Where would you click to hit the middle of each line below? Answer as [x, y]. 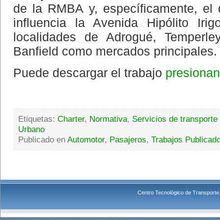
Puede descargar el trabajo [89, 72]
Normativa [108, 119]
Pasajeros [128, 139]
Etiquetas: [38, 119]
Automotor [86, 139]
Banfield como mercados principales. [115, 51]
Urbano [31, 129]
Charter [71, 119]
